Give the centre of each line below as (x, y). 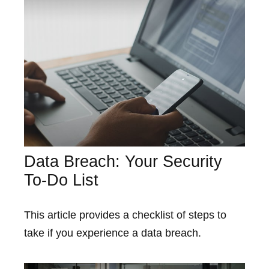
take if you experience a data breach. (113, 233)
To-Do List (61, 180)
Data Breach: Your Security (123, 161)
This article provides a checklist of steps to (125, 215)
